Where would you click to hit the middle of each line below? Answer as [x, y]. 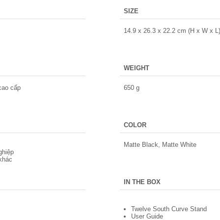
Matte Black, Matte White [160, 145]
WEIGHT [137, 68]
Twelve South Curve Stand [169, 209]
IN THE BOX [142, 182]
